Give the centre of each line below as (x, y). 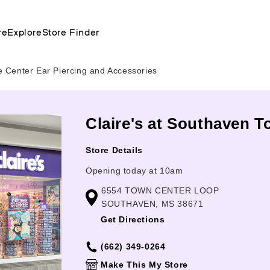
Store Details (114, 150)
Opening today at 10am (134, 171)
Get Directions (133, 219)
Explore (25, 32)
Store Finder (71, 32)
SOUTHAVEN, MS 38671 (152, 204)
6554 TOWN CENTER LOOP (160, 190)
